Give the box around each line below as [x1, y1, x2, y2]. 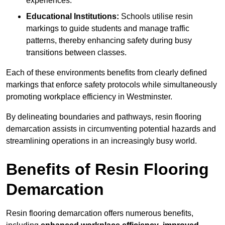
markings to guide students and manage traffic [26, 24, 189, 33]
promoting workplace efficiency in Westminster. [6, 92, 172, 101]
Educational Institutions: [26, 12, 119, 21]
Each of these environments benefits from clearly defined [6, 68, 207, 77]
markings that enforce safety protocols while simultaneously [6, 80, 217, 89]
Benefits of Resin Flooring [6, 160, 209, 179]
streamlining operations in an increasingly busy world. [6, 137, 197, 146]
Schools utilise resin [119, 12, 193, 21]
